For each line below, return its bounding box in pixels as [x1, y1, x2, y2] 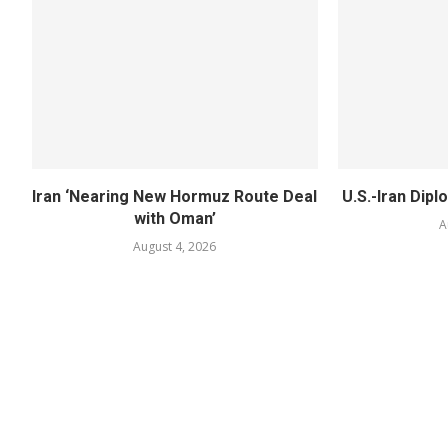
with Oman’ [133, 208, 216, 228]
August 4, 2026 [133, 237, 217, 255]
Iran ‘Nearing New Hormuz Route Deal [32, 186, 318, 206]
